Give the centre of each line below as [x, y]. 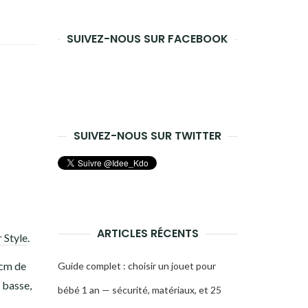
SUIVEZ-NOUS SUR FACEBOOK [148, 39]
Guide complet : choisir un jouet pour [136, 266]
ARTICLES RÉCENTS [147, 233]
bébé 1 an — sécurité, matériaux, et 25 [139, 290]
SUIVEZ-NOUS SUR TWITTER [148, 136]
